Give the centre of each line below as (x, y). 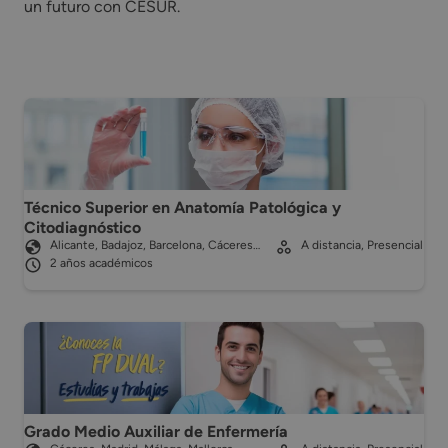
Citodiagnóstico (82, 227)
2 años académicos (101, 262)
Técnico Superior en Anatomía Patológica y (182, 207)
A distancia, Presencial (361, 244)
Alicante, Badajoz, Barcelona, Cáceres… (155, 244)
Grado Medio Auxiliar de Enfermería (156, 431)
